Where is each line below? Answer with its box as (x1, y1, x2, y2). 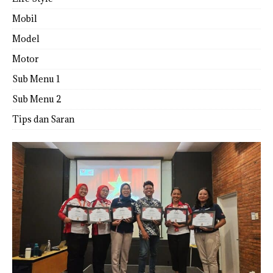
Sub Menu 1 (12, 73, 60, 85)
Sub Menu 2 (12, 93, 62, 105)
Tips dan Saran (12, 113, 74, 125)
